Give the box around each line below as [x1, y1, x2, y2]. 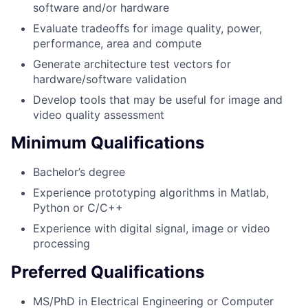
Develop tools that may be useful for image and [33, 92, 283, 107]
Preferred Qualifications [11, 262, 204, 283]
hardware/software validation [33, 71, 186, 86]
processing [33, 236, 90, 251]
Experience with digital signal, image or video [33, 221, 270, 236]
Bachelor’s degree [33, 165, 125, 179]
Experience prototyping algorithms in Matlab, [33, 186, 269, 200]
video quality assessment [33, 107, 164, 122]
